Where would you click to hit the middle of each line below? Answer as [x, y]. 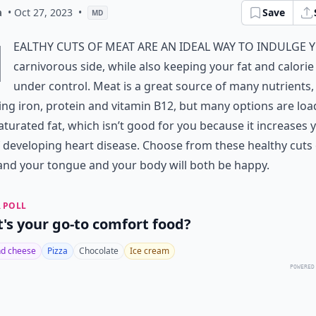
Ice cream [150, 251]
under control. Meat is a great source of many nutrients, [164, 86]
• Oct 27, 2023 [40, 12]
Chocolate [99, 251]
